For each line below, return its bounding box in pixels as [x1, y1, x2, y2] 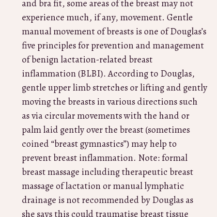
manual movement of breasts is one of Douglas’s [22, 25, 206, 38]
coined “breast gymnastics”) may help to [22, 137, 177, 150]
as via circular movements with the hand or [22, 109, 189, 122]
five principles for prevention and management [22, 39, 204, 52]
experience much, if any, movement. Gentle [22, 11, 193, 24]
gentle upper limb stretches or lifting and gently [22, 81, 207, 94]
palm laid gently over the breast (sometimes [22, 123, 190, 136]
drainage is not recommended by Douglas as [22, 193, 193, 206]
